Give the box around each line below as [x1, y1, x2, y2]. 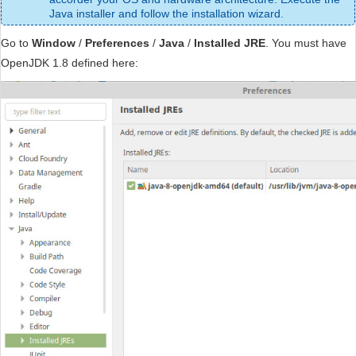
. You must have [265, 37, 346, 50]
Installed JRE [194, 37, 265, 50]
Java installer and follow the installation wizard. [49, 7, 284, 21]
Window [32, 37, 75, 50]
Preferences [85, 37, 149, 50]
